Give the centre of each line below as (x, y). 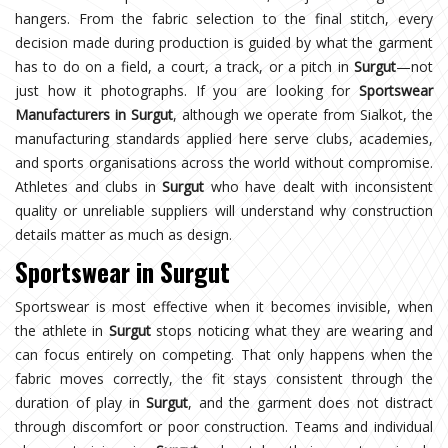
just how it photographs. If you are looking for (187, 90)
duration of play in (80, 402)
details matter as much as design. (123, 234)
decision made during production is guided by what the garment (224, 42)
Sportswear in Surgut (122, 271)
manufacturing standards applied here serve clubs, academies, (224, 138)
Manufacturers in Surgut (94, 114)
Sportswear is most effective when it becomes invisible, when (224, 306)
